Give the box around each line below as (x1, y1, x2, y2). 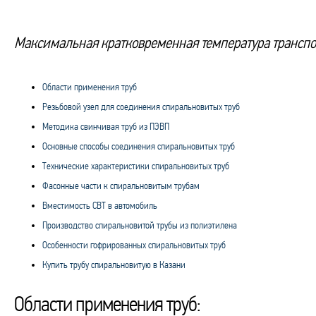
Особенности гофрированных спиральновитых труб (42, 240, 226, 250)
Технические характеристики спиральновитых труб (42, 161, 229, 171)
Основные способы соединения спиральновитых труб (42, 141, 235, 152)
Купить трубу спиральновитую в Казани (42, 260, 186, 270)
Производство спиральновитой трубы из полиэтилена (42, 220, 237, 231)
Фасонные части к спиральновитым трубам (42, 181, 200, 191)
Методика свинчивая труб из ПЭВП (42, 121, 169, 132)
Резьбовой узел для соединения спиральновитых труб (42, 102, 240, 112)
